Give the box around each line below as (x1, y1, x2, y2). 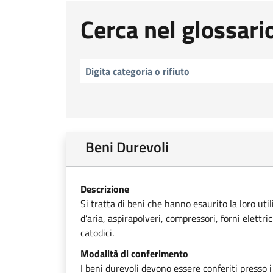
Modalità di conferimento (80, 246, 188, 261)
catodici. (80, 225, 114, 240)
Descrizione (80, 182, 129, 196)
